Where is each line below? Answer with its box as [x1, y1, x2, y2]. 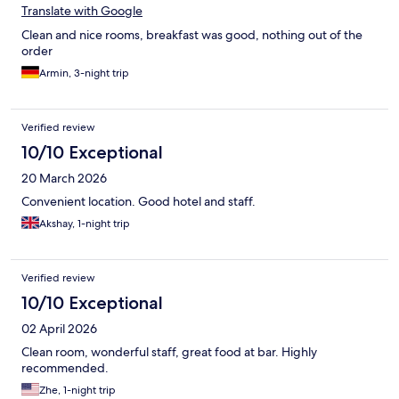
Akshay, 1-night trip [39, 216, 130, 231]
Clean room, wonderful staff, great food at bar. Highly [21, 343, 317, 360]
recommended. [21, 359, 109, 376]
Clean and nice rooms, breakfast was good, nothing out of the [21, 26, 362, 43]
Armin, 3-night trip [39, 65, 129, 80]
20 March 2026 [21, 169, 107, 186]
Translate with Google [21, 2, 142, 19]
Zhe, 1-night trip [39, 382, 116, 397]
